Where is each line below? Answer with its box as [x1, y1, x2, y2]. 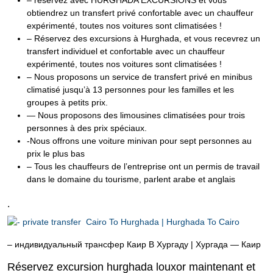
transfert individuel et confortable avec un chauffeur [27, 46, 225, 57]
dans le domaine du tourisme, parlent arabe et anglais [27, 174, 235, 185]
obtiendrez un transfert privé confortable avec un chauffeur [27, 8, 253, 18]
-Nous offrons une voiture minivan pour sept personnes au [27, 136, 252, 146]
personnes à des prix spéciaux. [27, 123, 147, 133]
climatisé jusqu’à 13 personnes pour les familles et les [27, 85, 234, 95]
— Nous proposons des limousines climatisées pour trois [27, 110, 245, 121]
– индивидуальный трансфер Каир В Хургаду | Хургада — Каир [7, 239, 261, 250]
